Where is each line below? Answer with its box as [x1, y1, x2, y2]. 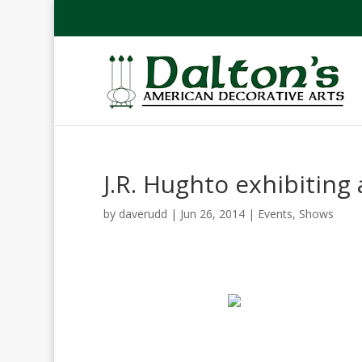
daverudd [118, 206, 167, 221]
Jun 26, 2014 [179, 206, 245, 221]
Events [257, 206, 293, 221]
